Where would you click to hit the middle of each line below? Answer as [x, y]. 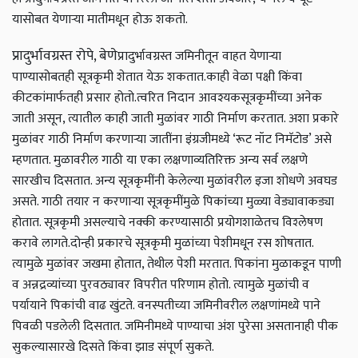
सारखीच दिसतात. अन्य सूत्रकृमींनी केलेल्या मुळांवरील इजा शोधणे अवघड [175, 181]
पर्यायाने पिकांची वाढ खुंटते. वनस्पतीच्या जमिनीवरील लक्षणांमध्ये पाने [166, 306]
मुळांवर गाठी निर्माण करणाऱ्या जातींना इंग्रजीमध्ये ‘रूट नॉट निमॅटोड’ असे [172, 140]
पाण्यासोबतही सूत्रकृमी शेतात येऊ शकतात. [109, 78]
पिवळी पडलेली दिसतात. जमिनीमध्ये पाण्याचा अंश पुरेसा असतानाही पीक [175, 327]
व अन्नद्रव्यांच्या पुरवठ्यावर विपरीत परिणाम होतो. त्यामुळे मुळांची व [161, 285]
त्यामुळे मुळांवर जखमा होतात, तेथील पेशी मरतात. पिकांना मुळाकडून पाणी [177, 265]
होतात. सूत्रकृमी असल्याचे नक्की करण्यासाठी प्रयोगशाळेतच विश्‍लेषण [167, 223]
